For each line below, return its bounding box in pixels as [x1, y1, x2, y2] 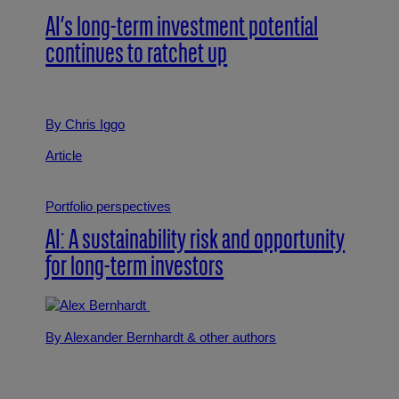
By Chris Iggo [45, 117, 126, 132]
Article [45, 149, 83, 164]
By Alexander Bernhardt [45, 330, 188, 345]
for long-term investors [45, 255, 224, 283]
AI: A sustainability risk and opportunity [45, 228, 346, 256]
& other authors [187, 330, 277, 345]
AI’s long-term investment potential [45, 15, 319, 44]
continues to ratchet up [45, 42, 228, 70]
